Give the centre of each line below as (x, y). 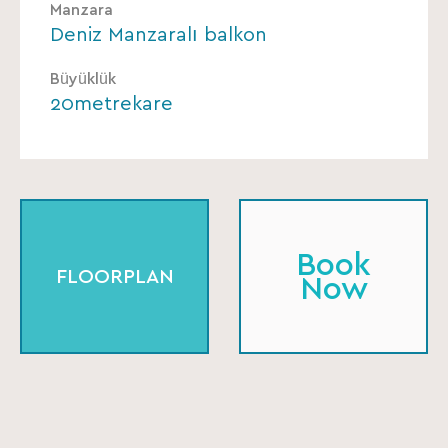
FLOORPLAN (114, 276)
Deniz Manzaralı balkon (158, 35)
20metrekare (111, 104)
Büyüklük (83, 79)
